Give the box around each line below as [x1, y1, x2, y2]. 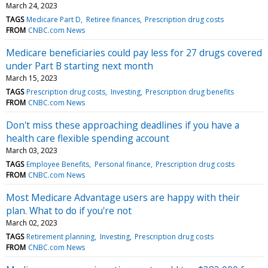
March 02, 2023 [6, 217, 57, 228]
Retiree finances [86, 14, 140, 25]
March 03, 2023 [6, 145, 57, 156]
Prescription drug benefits [145, 86, 234, 97]
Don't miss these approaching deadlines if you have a [6, 118, 239, 132]
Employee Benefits [26, 159, 90, 169]
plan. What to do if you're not [6, 203, 132, 217]
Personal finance [94, 159, 151, 169]
